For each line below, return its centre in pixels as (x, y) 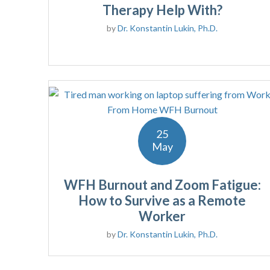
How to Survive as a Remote (162, 201)
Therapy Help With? (162, 10)
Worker (162, 216)
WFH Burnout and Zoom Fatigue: (162, 185)
